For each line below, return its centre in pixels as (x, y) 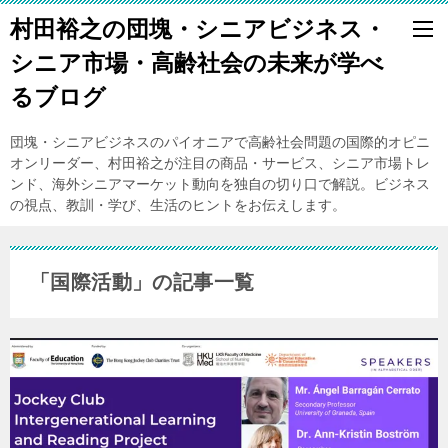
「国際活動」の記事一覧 (142, 282)
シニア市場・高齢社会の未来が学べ (197, 63)
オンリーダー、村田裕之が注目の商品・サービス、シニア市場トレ (220, 163)
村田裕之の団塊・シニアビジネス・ (198, 29)
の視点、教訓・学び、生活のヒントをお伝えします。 (178, 205)
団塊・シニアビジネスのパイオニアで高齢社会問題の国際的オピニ (220, 142)
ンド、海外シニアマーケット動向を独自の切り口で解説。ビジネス (220, 184)
